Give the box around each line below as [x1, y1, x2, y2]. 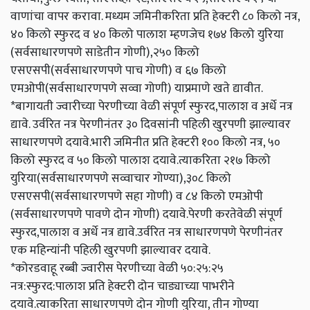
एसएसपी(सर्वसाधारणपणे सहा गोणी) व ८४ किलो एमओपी [10, 186, 263, 207]
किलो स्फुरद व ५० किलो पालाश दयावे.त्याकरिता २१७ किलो [10, 150, 271, 171]
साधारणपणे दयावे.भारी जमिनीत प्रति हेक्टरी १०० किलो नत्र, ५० [10, 132, 280, 153]
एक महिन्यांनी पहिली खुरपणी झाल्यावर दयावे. [10, 240, 210, 261]
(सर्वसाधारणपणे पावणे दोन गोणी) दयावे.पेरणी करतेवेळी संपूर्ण [10, 204, 282, 225]
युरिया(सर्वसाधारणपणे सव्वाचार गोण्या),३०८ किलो [10, 168, 231, 189]
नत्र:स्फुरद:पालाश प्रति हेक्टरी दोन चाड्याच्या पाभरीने [10, 276, 235, 297]
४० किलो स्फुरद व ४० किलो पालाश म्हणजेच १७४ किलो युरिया [10, 24, 284, 45]
